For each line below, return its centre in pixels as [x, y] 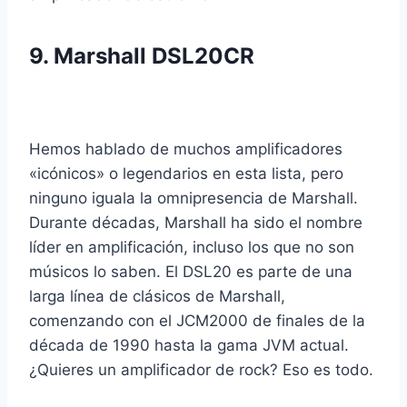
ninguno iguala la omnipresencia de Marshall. [194, 199]
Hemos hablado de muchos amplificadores [186, 149]
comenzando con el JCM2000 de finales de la [197, 321]
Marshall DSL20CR [154, 56]
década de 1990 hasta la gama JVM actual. [189, 346]
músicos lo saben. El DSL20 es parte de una [191, 272]
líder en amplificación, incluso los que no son [192, 248]
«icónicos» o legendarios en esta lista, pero [186, 174]
